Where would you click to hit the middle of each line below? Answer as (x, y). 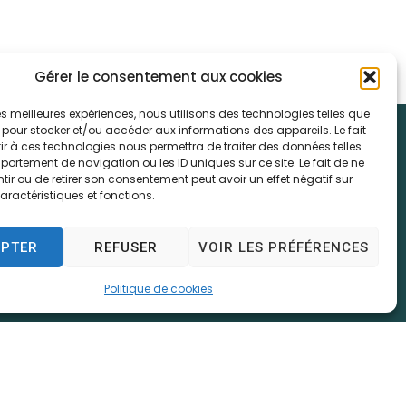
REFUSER (126, 247)
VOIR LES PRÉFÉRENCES (283, 247)
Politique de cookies (158, 289)
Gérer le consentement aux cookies (158, 77)
